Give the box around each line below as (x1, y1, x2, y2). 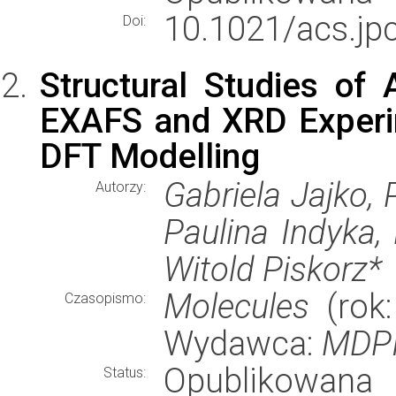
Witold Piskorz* (164, 249, 382, 289)
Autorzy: (95, 179, 146, 195)
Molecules (164, 286, 309, 326)
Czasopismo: (65, 290, 146, 307)
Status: (103, 364, 146, 381)
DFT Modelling (40, 136, 260, 176)
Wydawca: (164, 324, 322, 363)
